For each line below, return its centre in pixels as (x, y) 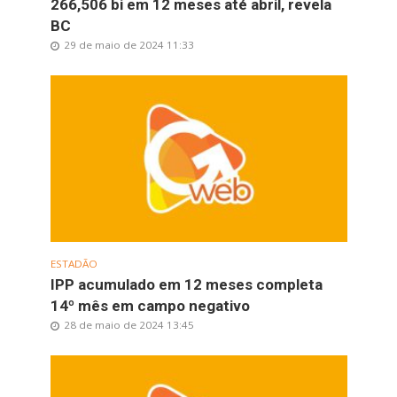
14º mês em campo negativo (150, 305)
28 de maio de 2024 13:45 (128, 324)
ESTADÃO (74, 263)
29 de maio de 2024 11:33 (128, 45)
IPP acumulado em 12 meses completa (186, 284)
